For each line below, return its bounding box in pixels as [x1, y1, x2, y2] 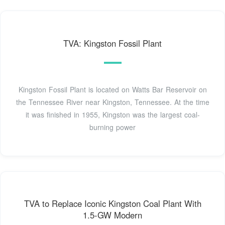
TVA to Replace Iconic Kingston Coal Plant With [24, 197, 201, 210]
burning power [89, 122, 136, 132]
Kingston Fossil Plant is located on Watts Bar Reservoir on [18, 84, 207, 94]
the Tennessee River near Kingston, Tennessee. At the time [16, 96, 209, 107]
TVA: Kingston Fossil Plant [63, 37, 162, 49]
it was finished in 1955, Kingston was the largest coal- [25, 109, 200, 120]
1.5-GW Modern [83, 209, 142, 221]
